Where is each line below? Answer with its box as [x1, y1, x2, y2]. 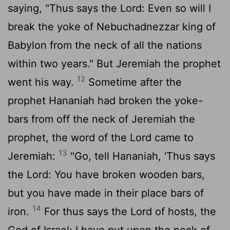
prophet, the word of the [8, 131, 130, 144]
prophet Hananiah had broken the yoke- [8, 94, 203, 107]
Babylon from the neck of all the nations [8, 39, 202, 51]
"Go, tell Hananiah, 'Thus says [67, 149, 215, 162]
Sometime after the [85, 75, 182, 88]
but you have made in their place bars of [8, 186, 204, 199]
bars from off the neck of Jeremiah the [8, 112, 195, 125]
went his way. [8, 75, 77, 88]
